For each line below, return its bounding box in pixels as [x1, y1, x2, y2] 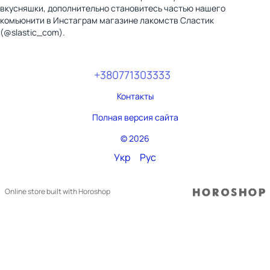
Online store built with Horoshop [5, 186, 110, 197]
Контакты [116, 90, 154, 102]
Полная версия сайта [92, 111, 178, 123]
